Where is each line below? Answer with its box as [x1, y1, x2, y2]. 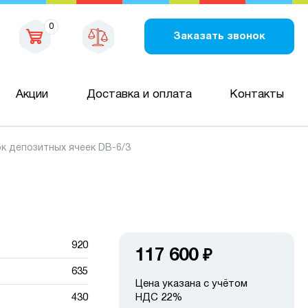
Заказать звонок [173, 31, 265, 41]
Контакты [229, 89, 284, 100]
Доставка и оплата [86, 89, 192, 100]
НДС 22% [135, 293, 182, 302]
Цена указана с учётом [135, 279, 247, 289]
